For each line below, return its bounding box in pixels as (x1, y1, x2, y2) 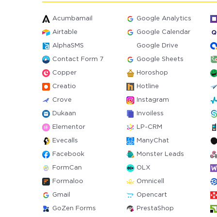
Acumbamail (52, 16, 93, 21)
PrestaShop (136, 206, 174, 211)
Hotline (136, 84, 159, 89)
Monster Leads (136, 152, 184, 157)
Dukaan (52, 111, 76, 116)
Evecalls (52, 138, 78, 143)
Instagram (136, 97, 169, 103)
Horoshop (136, 70, 168, 76)
